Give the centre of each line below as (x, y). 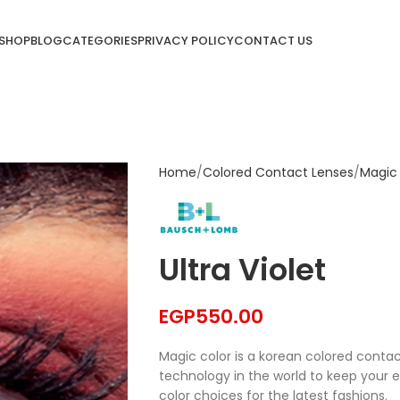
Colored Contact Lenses (278, 172)
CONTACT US (273, 40)
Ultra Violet (242, 270)
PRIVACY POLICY (185, 40)
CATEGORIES (100, 40)
